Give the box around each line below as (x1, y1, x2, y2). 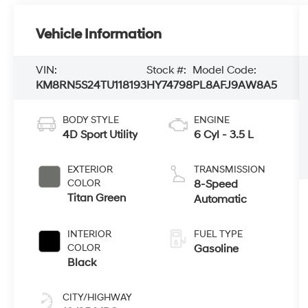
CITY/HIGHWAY (63, 291, 133, 304)
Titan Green (67, 191, 126, 206)
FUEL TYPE (193, 228, 243, 241)
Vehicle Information (36, 26, 162, 43)
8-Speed (193, 177, 238, 192)
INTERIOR (67, 228, 112, 241)
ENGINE (193, 114, 230, 126)
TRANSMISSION (193, 164, 265, 176)
